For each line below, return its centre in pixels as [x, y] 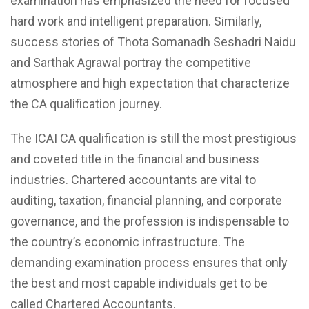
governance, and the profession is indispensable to [150, 221]
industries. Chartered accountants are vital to [133, 179]
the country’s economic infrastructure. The [128, 241]
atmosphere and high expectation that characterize [150, 83]
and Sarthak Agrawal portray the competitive [131, 62]
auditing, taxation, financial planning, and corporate [146, 200]
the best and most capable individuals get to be [139, 283]
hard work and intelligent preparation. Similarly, [136, 21]
